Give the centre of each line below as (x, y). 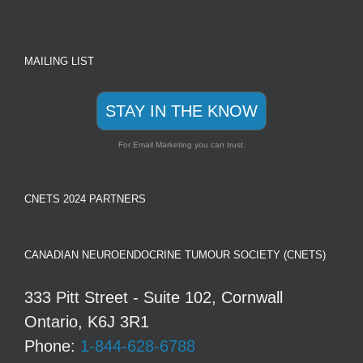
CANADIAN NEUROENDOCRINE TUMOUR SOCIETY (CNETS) (175, 254)
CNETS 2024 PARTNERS (85, 199)
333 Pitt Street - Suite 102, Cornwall (154, 297)
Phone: (52, 346)
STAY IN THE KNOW (181, 111)
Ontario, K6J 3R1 (87, 321)
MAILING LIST (59, 61)
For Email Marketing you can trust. (181, 144)
